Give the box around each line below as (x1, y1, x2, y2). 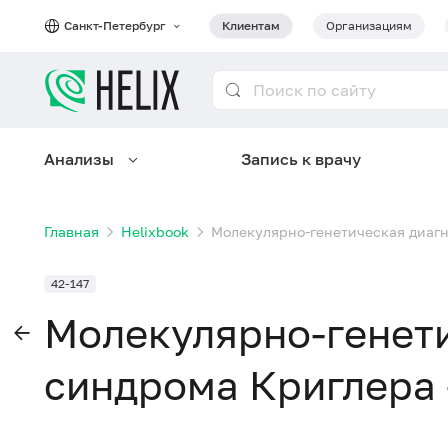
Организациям (326, 18, 412, 33)
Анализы (44, 149, 114, 169)
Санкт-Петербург (64, 18, 169, 33)
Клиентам (222, 18, 280, 33)
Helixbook (121, 223, 189, 240)
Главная (44, 223, 99, 240)
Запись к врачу (241, 149, 361, 169)
